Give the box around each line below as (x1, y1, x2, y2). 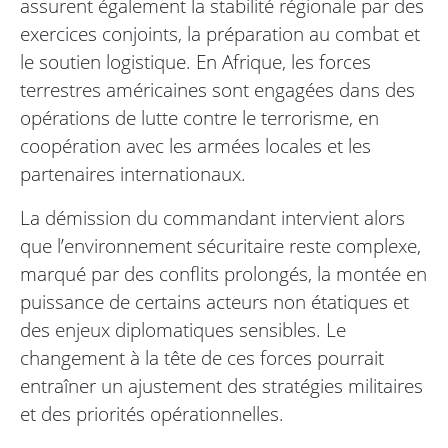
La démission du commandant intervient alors (20, 204, 405, 232)
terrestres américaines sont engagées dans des (20, 76, 415, 104)
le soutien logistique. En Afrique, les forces (20, 48, 371, 76)
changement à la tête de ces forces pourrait (20, 344, 384, 372)
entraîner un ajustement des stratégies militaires (20, 372, 423, 400)
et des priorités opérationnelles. (20, 400, 284, 428)
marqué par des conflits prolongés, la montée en (20, 260, 427, 288)
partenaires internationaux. (20, 160, 246, 188)
